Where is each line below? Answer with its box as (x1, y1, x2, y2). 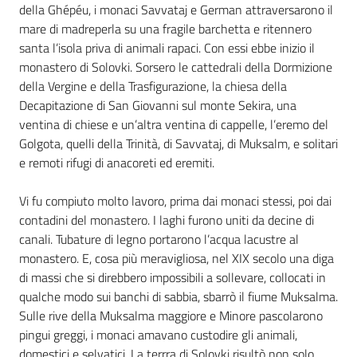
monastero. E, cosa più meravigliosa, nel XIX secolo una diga (19, 249, 334, 268)
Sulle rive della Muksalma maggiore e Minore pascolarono (19, 306, 323, 325)
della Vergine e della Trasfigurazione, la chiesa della (19, 76, 287, 96)
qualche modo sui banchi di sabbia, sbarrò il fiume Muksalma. (19, 287, 338, 306)
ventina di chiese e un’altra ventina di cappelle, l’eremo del (19, 115, 328, 134)
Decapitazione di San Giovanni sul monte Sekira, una (19, 96, 296, 115)
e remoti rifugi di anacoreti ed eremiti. (19, 153, 214, 172)
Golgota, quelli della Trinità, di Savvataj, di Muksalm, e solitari (19, 134, 338, 153)
